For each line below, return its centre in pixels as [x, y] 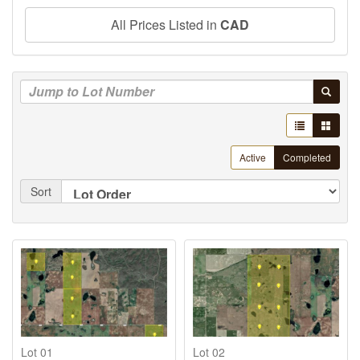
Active [253, 157]
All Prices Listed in [166, 24]
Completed [307, 157]
